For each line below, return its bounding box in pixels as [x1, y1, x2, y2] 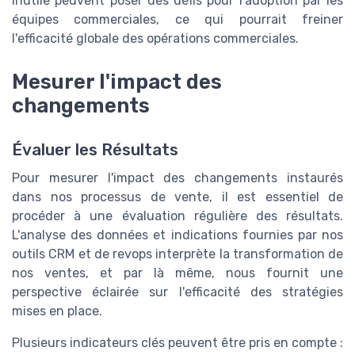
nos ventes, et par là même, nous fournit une [12, 265, 343, 281]
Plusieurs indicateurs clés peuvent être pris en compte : [12, 334, 343, 350]
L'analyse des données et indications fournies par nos [12, 227, 343, 242]
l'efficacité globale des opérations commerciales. [12, 31, 299, 47]
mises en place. [12, 303, 102, 319]
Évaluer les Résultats [12, 139, 178, 159]
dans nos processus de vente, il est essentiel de [12, 189, 343, 204]
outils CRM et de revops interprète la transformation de [12, 246, 343, 261]
